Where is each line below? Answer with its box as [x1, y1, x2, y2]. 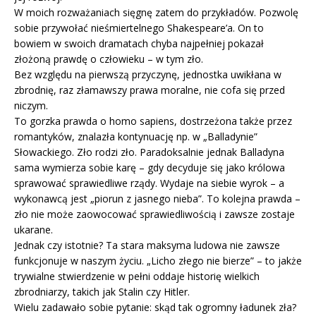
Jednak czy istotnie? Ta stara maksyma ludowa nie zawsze [14, 238, 280, 252]
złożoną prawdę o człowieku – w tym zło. [14, 51, 203, 66]
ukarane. [14, 222, 53, 236]
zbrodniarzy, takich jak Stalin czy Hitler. [14, 284, 190, 298]
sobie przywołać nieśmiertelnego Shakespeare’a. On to [14, 20, 264, 35]
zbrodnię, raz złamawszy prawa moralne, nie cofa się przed [14, 83, 285, 97]
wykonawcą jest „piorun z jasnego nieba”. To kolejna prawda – [14, 191, 300, 205]
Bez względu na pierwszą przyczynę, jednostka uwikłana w [14, 67, 281, 81]
